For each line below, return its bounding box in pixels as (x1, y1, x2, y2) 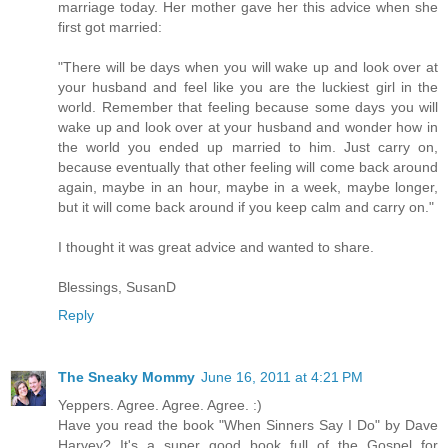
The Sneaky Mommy (58, 369, 195, 386)
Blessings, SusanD (58, 279, 176, 296)
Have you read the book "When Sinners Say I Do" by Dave (58, 417, 438, 434)
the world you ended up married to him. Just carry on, (58, 139, 438, 156)
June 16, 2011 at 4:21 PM (201, 369, 363, 386)
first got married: (58, 19, 162, 36)
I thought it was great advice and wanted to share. (58, 239, 374, 256)
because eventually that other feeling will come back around (58, 159, 438, 176)
